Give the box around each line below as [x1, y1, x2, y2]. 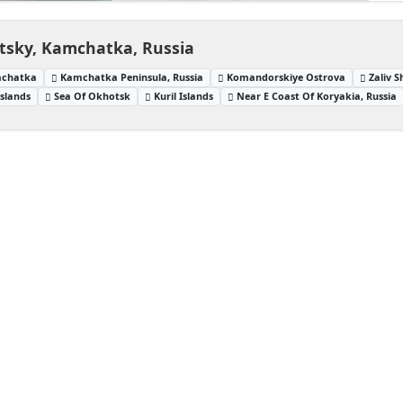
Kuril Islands [154, 88, 214, 103]
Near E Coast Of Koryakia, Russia [237, 88, 398, 103]
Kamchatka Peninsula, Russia [60, 69, 204, 84]
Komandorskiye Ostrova [227, 69, 346, 84]
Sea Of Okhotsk [54, 88, 131, 103]
